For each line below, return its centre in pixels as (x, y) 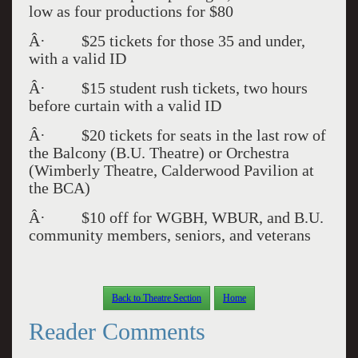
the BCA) (59, 188)
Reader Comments (117, 331)
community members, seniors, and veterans (169, 235)
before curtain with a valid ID (125, 105)
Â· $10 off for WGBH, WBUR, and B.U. (176, 217)
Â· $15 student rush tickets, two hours (168, 88)
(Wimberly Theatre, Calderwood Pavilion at (171, 170)
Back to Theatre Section (157, 298)
